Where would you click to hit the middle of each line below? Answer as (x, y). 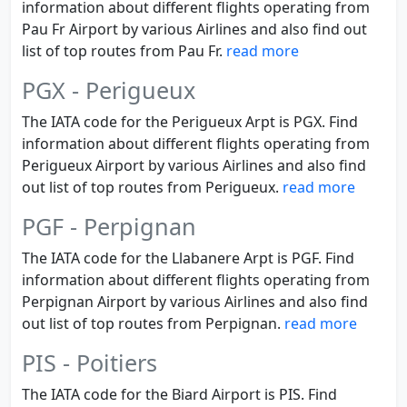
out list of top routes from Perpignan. (153, 323)
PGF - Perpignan (109, 226)
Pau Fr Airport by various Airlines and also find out (194, 29)
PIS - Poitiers (89, 362)
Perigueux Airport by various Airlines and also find (194, 165)
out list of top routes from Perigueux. (152, 187)
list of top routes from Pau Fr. (124, 51)
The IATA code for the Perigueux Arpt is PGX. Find (190, 122)
